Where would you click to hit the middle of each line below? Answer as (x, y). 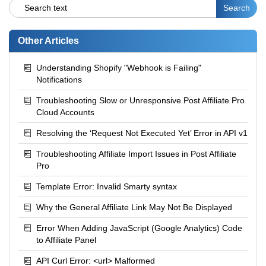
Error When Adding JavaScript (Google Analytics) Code (139, 228)
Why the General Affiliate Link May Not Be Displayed (134, 208)
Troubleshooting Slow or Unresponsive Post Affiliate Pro (140, 101)
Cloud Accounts (65, 113)
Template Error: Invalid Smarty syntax (107, 187)
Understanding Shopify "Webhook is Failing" (119, 68)
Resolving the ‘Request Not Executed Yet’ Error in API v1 (142, 133)
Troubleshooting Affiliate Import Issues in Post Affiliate (136, 154)
